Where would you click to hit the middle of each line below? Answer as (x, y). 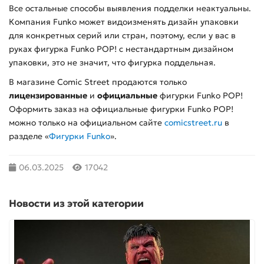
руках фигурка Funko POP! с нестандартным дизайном (121, 49)
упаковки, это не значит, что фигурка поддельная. (112, 62)
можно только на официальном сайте (87, 123)
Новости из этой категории (76, 204)
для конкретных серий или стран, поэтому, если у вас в (122, 35)
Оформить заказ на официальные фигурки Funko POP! (121, 109)
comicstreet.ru (193, 123)
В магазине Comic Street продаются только (98, 82)
